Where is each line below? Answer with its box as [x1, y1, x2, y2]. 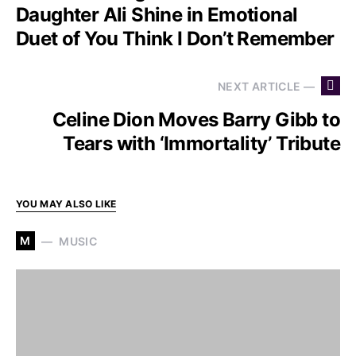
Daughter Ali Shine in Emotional [16, 3, 298, 26]
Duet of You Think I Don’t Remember [16, 27, 335, 50]
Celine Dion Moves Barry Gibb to [52, 108, 340, 131]
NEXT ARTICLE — [218, 79, 315, 93]
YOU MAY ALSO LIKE [16, 198, 117, 210]
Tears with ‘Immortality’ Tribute [63, 132, 340, 155]
